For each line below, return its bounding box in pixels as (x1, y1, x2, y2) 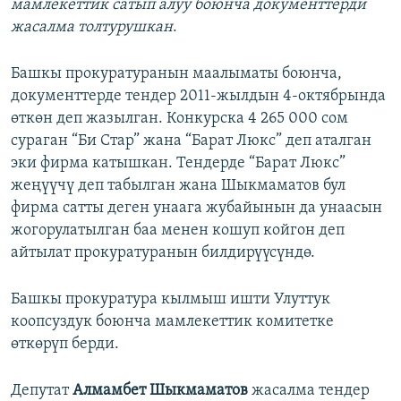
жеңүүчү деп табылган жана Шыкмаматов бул (11, 177, 346, 195)
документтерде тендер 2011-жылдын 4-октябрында (11, 88, 386, 106)
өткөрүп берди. (11, 336, 119, 354)
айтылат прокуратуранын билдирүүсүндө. (11, 244, 315, 262)
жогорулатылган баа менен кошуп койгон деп (11, 222, 345, 240)
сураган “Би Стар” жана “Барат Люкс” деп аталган (11, 132, 371, 150)
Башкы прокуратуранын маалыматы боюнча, (11, 65, 342, 83)
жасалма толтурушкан (11, 19, 173, 37)
